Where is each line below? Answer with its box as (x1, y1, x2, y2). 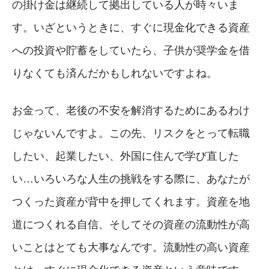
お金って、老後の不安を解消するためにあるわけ (12, 104, 250, 116)
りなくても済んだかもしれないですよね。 (12, 67, 217, 79)
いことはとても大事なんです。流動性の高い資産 (12, 241, 250, 253)
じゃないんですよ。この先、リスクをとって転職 (12, 127, 250, 139)
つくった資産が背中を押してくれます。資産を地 (12, 195, 250, 208)
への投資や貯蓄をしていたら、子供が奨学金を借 (12, 44, 250, 56)
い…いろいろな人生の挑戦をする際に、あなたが (12, 172, 250, 185)
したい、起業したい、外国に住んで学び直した (12, 150, 239, 162)
